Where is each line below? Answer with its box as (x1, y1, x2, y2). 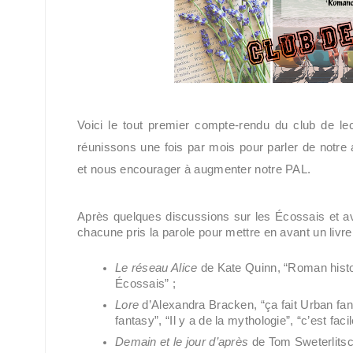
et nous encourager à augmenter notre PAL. (77, 163, 311, 176)
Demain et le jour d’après (115, 336, 249, 349)
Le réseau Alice (115, 261, 198, 274)
